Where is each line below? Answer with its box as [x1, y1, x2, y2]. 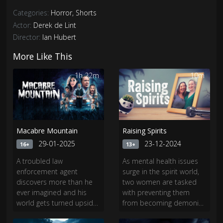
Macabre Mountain [16, 125, 78, 135]
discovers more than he [16, 177, 93, 187]
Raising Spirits [122, 125, 167, 135]
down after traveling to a [16, 209, 95, 219]
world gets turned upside [16, 198, 98, 208]
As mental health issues [122, 156, 198, 166]
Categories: [13, 8, 51, 18]
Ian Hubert [42, 32, 77, 42]
